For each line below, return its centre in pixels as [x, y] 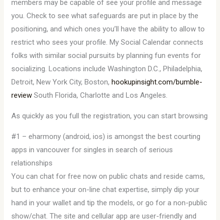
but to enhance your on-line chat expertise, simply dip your [106, 190]
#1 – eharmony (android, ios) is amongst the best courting [106, 137]
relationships [32, 163]
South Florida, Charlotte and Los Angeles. [100, 95]
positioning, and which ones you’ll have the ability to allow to [108, 29]
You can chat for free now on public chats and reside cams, [108, 176]
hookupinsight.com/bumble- [157, 82]
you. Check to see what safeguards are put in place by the [105, 16]
